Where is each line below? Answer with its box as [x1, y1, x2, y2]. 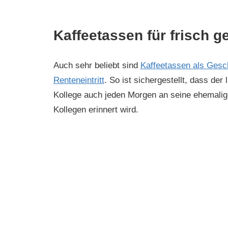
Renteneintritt [53, 75, 104, 85]
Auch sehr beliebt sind [53, 61, 140, 71]
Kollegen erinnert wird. [53, 105, 138, 115]
